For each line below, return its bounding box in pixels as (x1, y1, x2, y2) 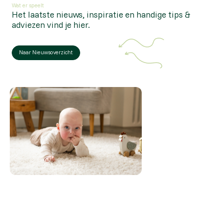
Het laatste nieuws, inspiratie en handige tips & (12, 9, 190, 20)
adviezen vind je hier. (12, 19, 90, 30)
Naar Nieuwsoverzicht (19, 49, 73, 56)
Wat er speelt (12, 2, 44, 9)
